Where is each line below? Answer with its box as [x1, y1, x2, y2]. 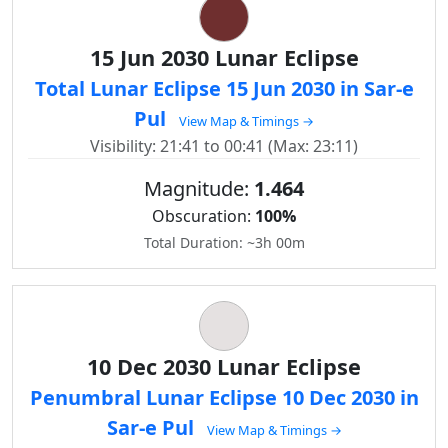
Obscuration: [152, 205, 255, 227]
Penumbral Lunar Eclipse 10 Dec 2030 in [29, 384, 419, 411]
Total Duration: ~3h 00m [143, 233, 305, 252]
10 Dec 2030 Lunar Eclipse [87, 352, 361, 381]
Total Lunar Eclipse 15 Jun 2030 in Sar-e [34, 75, 414, 102]
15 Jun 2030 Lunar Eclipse [89, 43, 359, 72]
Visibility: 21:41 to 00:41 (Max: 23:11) [90, 135, 358, 157]
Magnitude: [144, 175, 254, 202]
